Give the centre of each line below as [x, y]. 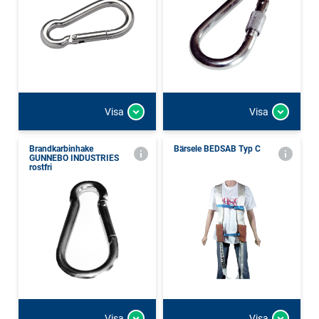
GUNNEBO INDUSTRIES [74, 158]
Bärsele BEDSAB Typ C [217, 149]
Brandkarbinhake [61, 149]
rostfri [41, 167]
